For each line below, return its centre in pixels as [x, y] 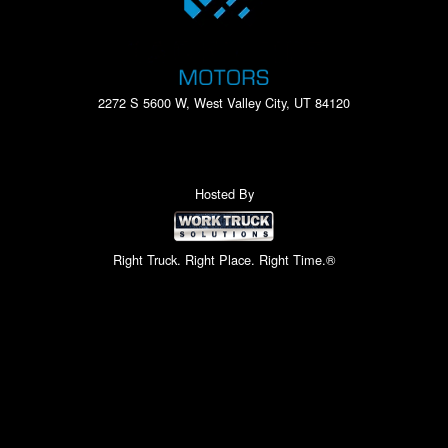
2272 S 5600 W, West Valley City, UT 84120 [224, 103]
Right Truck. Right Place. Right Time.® [224, 260]
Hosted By [224, 193]
